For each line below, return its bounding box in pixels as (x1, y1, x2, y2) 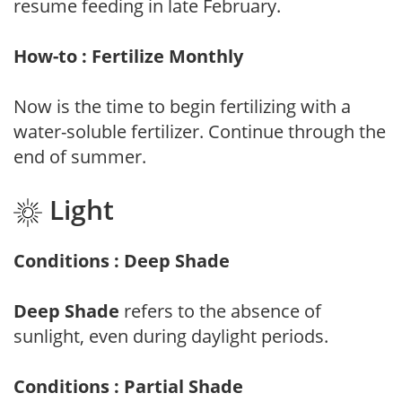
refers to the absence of (119, 298, 321, 323)
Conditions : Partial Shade (13, 373, 243, 398)
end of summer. (13, 144, 146, 170)
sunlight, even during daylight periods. (13, 323, 328, 348)
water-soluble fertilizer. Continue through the (13, 119, 386, 144)
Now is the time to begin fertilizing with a (13, 94, 351, 119)
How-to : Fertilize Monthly (13, 44, 243, 69)
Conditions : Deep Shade (13, 248, 230, 273)
